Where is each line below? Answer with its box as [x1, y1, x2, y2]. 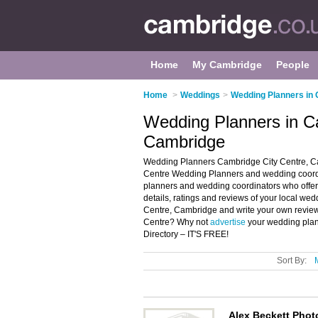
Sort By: [277, 256, 307, 265]
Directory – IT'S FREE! [143, 229, 229, 239]
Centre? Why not [143, 217, 210, 227]
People [276, 59, 309, 70]
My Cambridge [192, 59, 262, 70]
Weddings [180, 90, 220, 100]
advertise [210, 217, 246, 227]
